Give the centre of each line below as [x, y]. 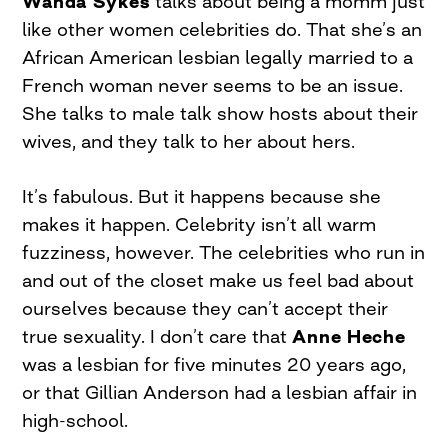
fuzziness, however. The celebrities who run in [224, 252]
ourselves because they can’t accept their [205, 308]
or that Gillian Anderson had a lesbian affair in [220, 392]
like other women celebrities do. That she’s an [222, 29]
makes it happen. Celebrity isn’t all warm [199, 224]
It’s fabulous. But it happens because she [202, 196]
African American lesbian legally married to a [218, 57]
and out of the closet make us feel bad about [218, 280]
